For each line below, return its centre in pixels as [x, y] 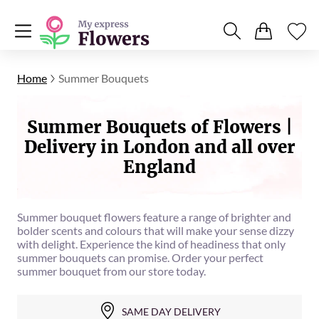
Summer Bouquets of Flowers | [159, 127]
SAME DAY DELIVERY [171, 312]
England [159, 167]
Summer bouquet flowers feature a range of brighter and [154, 217]
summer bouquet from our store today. [111, 271]
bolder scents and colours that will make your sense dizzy [156, 230]
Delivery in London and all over [159, 147]
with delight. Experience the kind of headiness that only [151, 244]
